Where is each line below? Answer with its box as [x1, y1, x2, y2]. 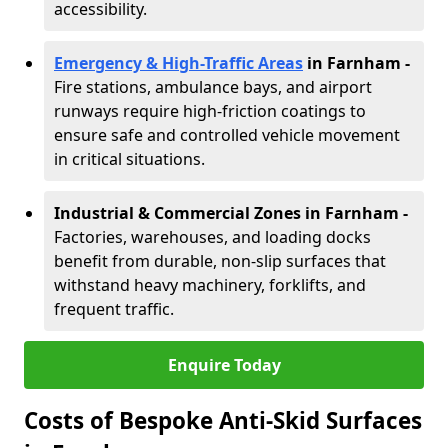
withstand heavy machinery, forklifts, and [54, 274, 366, 296]
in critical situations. [54, 148, 205, 170]
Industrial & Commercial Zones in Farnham [54, 202, 399, 224]
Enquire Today [167, 354, 281, 376]
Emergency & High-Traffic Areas [54, 52, 303, 74]
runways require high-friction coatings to [54, 100, 366, 122]
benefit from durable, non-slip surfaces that [54, 250, 386, 272]
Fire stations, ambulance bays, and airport [54, 76, 372, 98]
